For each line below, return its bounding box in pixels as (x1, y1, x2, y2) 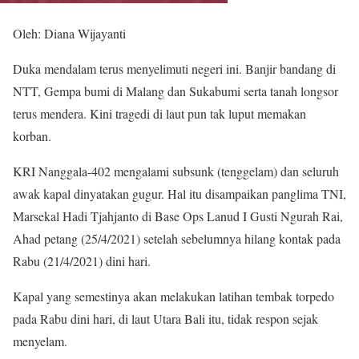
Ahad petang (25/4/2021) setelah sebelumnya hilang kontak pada (13, 230, 341, 247)
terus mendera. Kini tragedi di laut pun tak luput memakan (13, 105, 306, 122)
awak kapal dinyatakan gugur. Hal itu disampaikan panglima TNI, (13, 185, 346, 202)
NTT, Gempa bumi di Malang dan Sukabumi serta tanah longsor (13, 83, 338, 99)
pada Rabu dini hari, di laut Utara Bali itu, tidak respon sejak (13, 310, 318, 327)
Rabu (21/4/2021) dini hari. (13, 252, 151, 269)
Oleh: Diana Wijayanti (13, 25, 126, 42)
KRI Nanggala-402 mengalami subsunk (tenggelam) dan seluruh (13, 163, 339, 179)
